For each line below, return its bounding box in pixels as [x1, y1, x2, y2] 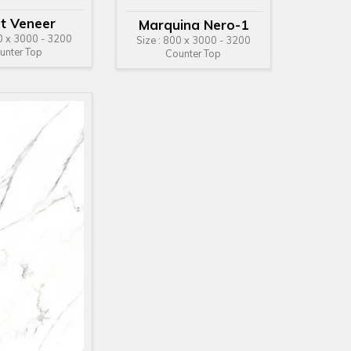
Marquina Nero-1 [138, 16, 248, 33]
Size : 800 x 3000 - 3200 [136, 33, 251, 46]
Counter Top [165, 46, 222, 60]
